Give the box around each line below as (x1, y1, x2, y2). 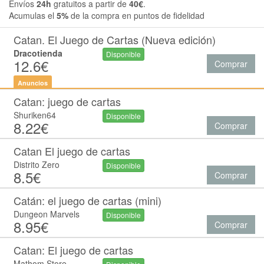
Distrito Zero (14, 159, 60, 170)
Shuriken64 (14, 109, 56, 121)
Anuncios (18, 78, 48, 87)
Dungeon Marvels (14, 208, 80, 220)
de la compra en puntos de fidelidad (68, 9, 204, 21)
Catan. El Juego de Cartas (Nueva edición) (14, 32, 216, 47)
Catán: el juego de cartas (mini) (14, 193, 161, 208)
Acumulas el (9, 9, 57, 21)
